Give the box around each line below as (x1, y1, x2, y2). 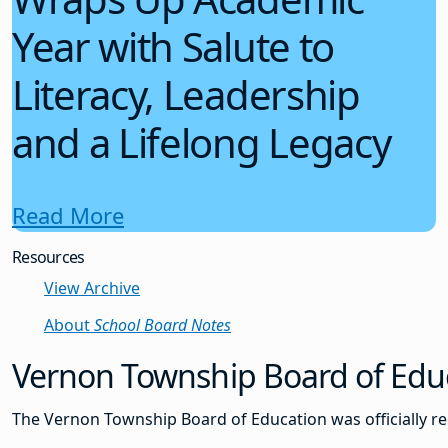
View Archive (44, 277, 140, 300)
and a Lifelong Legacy (12, 114, 391, 170)
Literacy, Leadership (12, 66, 360, 122)
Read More (12, 200, 124, 231)
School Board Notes (94, 314, 231, 337)
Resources (12, 246, 85, 269)
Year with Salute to (12, 18, 334, 74)
